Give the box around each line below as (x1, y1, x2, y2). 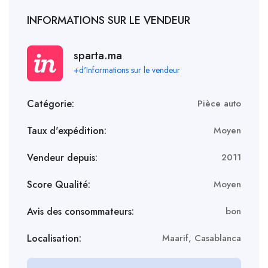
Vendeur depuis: (27, 150, 98, 165)
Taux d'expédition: (27, 123, 106, 138)
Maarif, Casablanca (162, 232, 241, 245)
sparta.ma (74, 47, 122, 63)
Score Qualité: (27, 177, 90, 191)
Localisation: (27, 231, 81, 245)
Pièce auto (197, 97, 241, 111)
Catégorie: (27, 96, 74, 111)
